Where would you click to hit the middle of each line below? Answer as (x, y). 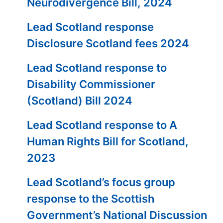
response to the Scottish (91, 199)
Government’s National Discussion (117, 215)
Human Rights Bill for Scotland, (108, 141)
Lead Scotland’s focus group (101, 182)
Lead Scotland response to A (102, 125)
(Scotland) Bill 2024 (80, 101)
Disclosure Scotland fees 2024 (108, 43)
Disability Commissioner (91, 84)
